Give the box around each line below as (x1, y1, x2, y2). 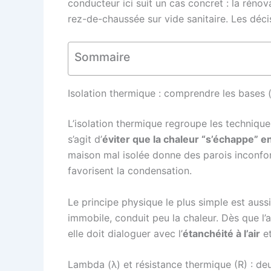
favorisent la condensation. (68, 165, 192, 177)
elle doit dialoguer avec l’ (68, 227, 183, 240)
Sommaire (74, 50, 130, 65)
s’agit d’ (68, 133, 102, 146)
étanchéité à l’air (183, 227, 260, 240)
